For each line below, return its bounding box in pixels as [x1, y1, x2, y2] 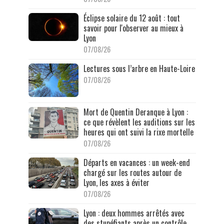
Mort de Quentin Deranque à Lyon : [83, 105, 188, 118]
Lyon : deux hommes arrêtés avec [83, 206, 184, 219]
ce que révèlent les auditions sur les [83, 115, 195, 128]
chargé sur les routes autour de [83, 166, 181, 178]
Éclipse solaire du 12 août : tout [83, 12, 180, 24]
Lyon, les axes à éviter [83, 176, 149, 188]
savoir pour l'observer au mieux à [83, 22, 183, 34]
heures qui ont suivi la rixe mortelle [83, 125, 193, 138]
